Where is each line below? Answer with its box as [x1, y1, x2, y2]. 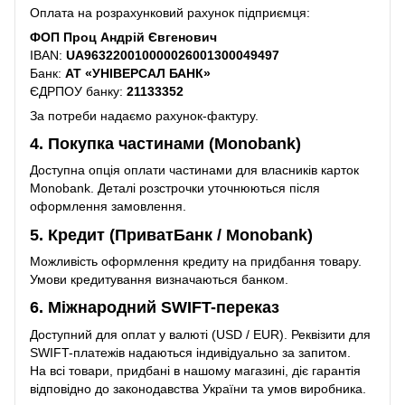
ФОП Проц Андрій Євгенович [30, 29, 217, 44]
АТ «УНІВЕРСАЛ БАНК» [65, 65, 211, 80]
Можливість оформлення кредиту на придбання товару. [30, 253, 362, 268]
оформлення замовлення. [30, 199, 186, 214]
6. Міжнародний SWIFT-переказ [30, 298, 279, 317]
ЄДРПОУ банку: [30, 83, 127, 99]
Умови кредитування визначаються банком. [30, 271, 288, 287]
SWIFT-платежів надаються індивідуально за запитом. [30, 344, 351, 360]
